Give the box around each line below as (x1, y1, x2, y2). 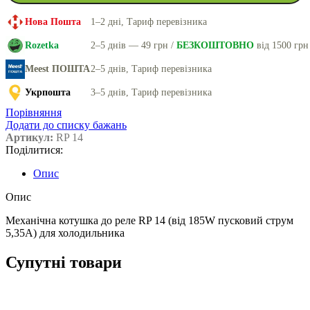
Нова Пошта (25, 17, 81, 28)
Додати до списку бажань (6, 119, 127, 131)
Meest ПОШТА (25, 64, 90, 75)
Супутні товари (6, 253, 122, 272)
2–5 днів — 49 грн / (91, 40, 176, 51)
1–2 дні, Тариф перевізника (91, 17, 207, 28)
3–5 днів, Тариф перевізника (91, 87, 212, 98)
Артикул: (6, 131, 56, 144)
